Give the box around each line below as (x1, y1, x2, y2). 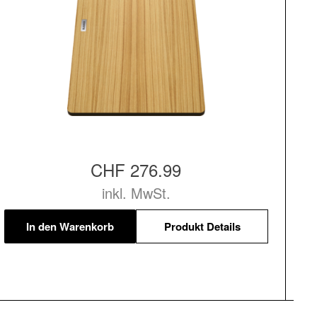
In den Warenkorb (26, 218, 115, 234)
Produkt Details (163, 218, 241, 234)
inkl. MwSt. (101, 183, 171, 204)
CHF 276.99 (91, 157, 182, 183)
